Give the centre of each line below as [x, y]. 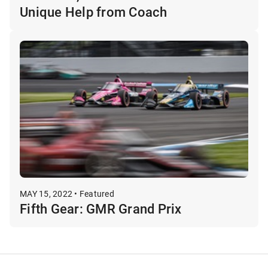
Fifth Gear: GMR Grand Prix [101, 208]
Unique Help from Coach [94, 11]
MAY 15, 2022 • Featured [67, 193]
